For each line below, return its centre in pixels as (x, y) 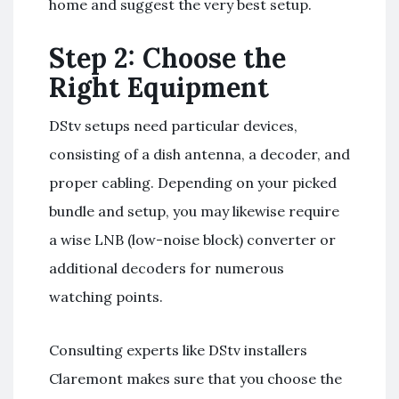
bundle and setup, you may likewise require (194, 211)
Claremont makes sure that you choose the (195, 378)
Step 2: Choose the (167, 57)
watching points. (106, 296)
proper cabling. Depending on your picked (193, 182)
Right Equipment (159, 87)
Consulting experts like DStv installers (178, 350)
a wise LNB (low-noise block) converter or (192, 239)
